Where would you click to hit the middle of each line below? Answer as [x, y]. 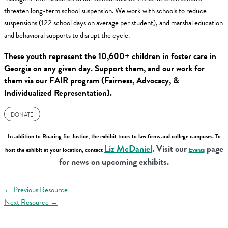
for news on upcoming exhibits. [114, 161]
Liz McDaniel [128, 148]
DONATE [22, 115]
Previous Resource [40, 190]
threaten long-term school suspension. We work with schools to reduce [105, 11]
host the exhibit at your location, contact [54, 149]
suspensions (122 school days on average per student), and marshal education [113, 23]
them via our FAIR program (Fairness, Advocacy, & [92, 80]
